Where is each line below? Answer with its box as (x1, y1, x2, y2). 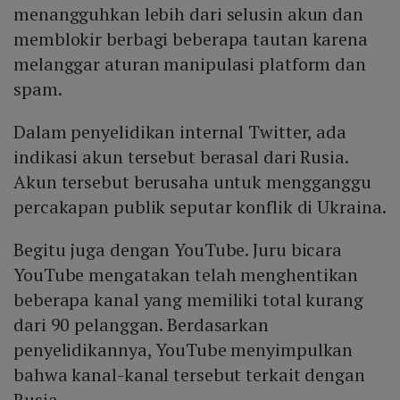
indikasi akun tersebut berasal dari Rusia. (13, 145, 348, 170)
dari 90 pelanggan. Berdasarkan (13, 312, 269, 337)
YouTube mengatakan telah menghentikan (13, 262, 359, 287)
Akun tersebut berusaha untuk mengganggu (13, 170, 372, 195)
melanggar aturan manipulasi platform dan (13, 52, 366, 77)
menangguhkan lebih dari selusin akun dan (13, 2, 363, 27)
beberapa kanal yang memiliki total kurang (13, 287, 363, 312)
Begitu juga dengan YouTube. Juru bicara (13, 237, 343, 262)
